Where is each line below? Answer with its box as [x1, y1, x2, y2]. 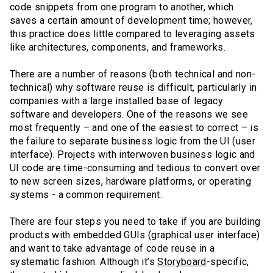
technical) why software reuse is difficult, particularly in [10, 82, 257, 94]
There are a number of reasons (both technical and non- [10, 68, 256, 80]
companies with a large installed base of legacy [10, 95, 223, 107]
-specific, [206, 256, 249, 268]
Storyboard [157, 256, 207, 268]
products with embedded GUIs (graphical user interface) [10, 229, 260, 241]
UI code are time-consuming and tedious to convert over [10, 162, 261, 174]
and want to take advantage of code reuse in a [10, 243, 215, 255]
